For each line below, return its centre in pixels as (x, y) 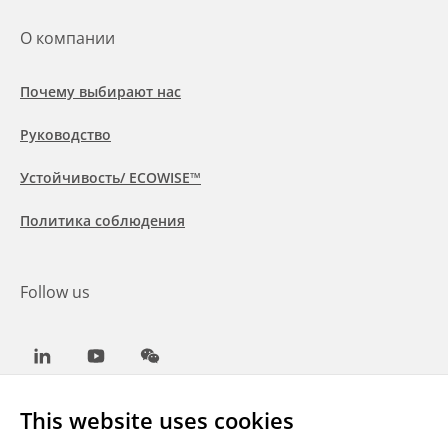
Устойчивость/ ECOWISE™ (110, 177)
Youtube (123, 367)
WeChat (175, 367)
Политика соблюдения (102, 220)
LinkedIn (70, 367)
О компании (67, 37)
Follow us (55, 291)
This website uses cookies (157, 420)
